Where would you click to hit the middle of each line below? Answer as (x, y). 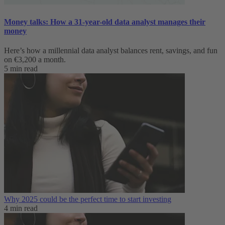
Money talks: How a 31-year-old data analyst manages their (105, 22)
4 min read (21, 208)
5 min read (21, 68)
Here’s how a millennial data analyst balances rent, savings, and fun (111, 50)
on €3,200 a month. (35, 59)
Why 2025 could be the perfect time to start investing (88, 199)
